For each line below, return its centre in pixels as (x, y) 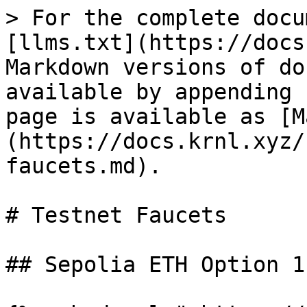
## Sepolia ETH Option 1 (155, 265)
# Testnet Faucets (116, 215)
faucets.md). (84, 166)
